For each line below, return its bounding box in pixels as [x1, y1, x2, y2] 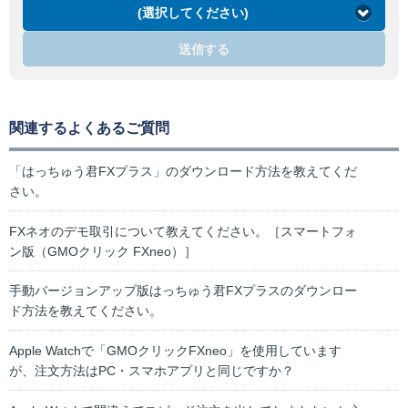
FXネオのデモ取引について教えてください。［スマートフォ [9, 223, 357, 239]
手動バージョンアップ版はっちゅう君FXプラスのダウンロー [9, 283, 357, 299]
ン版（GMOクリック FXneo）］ [9, 243, 197, 259]
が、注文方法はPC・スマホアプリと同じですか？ [9, 362, 294, 378]
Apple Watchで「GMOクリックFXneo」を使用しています [9, 342, 342, 358]
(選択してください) [137, 5, 249, 21]
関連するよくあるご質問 [9, 120, 169, 137]
